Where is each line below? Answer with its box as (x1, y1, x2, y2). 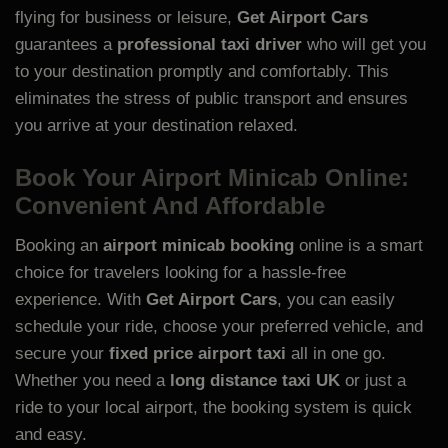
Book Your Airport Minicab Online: (15, 164, 409, 192)
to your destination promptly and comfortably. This (15, 61, 389, 81)
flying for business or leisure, (15, 7, 237, 27)
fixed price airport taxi (109, 344, 286, 364)
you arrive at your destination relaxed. (15, 115, 298, 135)
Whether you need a (15, 371, 170, 391)
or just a (340, 371, 406, 391)
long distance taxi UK (170, 371, 340, 391)
